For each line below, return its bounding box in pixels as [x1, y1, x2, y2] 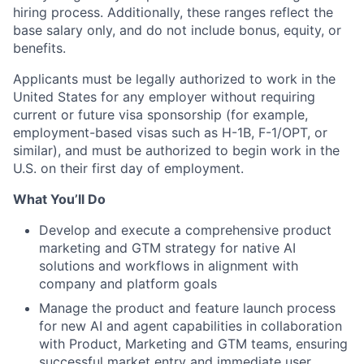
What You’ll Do [13, 191, 106, 207]
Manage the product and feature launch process [39, 300, 336, 316]
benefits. [13, 40, 66, 56]
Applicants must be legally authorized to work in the [13, 71, 336, 87]
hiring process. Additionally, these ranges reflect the [13, 4, 333, 20]
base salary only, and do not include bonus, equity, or [13, 22, 341, 38]
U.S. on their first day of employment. [13, 160, 244, 176]
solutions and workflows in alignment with [39, 258, 298, 274]
